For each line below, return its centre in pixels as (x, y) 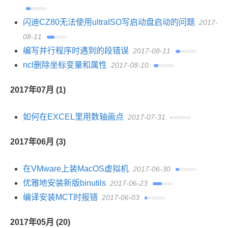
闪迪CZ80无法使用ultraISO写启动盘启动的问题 (109, 22)
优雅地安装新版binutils (64, 183)
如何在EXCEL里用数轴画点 (73, 117)
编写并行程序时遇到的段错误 (76, 51)
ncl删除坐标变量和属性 (65, 65)
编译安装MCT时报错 (60, 197)
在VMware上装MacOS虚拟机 (76, 169)
